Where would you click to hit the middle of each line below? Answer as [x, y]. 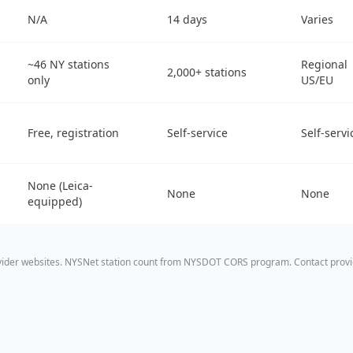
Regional [324, 64]
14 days [187, 19]
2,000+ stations [207, 72]
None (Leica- [60, 185]
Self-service [197, 132]
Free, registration [73, 132]
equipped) [55, 201]
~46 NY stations [69, 64]
